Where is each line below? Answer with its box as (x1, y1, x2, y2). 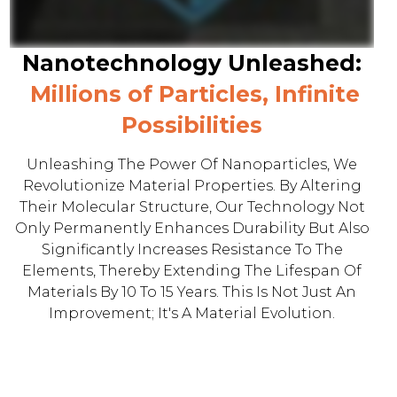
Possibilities (121, 112, 262, 138)
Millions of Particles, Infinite (30, 81, 360, 107)
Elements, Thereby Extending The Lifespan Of (22, 262, 362, 279)
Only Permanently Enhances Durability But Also (14, 220, 370, 237)
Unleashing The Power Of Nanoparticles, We (27, 156, 357, 173)
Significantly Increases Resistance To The (41, 241, 343, 258)
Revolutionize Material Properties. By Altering (22, 177, 362, 194)
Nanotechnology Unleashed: (22, 50, 362, 76)
